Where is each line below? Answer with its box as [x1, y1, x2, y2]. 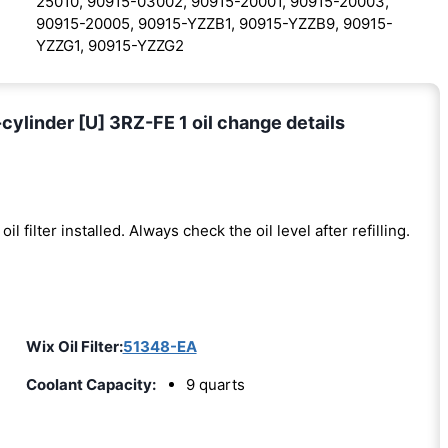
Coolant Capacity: [25, 374, 156, 394]
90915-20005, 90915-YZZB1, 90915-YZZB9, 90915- [35, 13, 393, 33]
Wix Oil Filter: [25, 336, 123, 356]
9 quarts [185, 374, 245, 394]
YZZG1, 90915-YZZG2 [35, 35, 184, 55]
